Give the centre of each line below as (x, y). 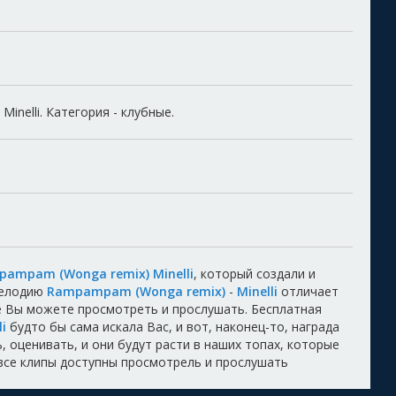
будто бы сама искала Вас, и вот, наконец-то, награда (173, 327)
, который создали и (255, 274)
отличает (308, 292)
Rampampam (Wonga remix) (136, 292)
